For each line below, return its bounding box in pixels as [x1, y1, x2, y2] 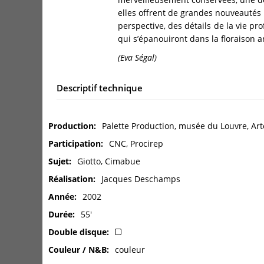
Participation [48, 138, 101, 150]
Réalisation [48, 173, 93, 185]
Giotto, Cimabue [77, 156, 140, 167]
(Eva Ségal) [118, 52, 157, 64]
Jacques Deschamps [101, 173, 180, 185]
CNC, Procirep [109, 138, 163, 150]
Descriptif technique [57, 82, 143, 94]
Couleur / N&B [48, 244, 107, 256]
